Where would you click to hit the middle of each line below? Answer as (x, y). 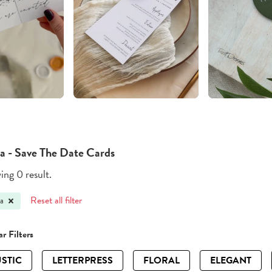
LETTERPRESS (83, 261)
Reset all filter (56, 201)
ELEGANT (231, 261)
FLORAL (161, 261)
